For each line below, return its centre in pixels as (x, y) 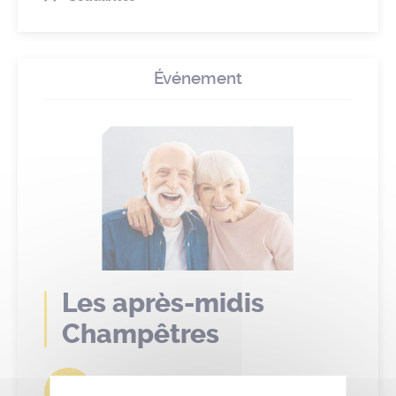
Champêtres (141, 335)
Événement (198, 78)
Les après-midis (163, 304)
